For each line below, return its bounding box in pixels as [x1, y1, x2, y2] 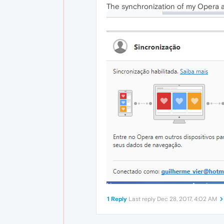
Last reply [128, 195, 157, 202]
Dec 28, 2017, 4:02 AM [157, 195, 217, 202]
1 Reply [107, 195, 127, 202]
